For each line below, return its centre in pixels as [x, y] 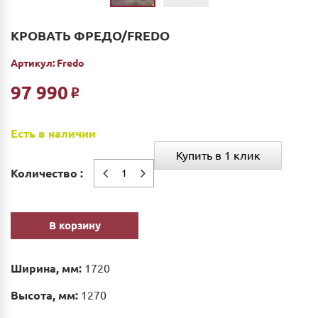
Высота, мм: [44, 295]
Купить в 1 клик [218, 155]
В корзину [75, 225]
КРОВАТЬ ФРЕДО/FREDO [90, 35]
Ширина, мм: [46, 268]
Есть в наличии [53, 133]
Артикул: [33, 63]
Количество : [47, 173]
